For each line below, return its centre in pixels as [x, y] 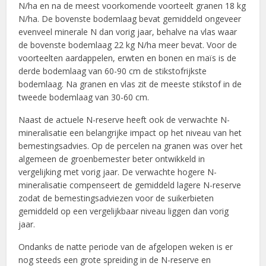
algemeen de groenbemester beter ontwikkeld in [112, 159]
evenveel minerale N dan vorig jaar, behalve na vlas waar [128, 32]
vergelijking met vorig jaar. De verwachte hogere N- [118, 172]
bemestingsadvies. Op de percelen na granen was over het [131, 146]
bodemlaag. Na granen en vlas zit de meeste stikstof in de [130, 84]
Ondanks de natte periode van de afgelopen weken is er [126, 247]
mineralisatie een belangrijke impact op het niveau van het [130, 133]
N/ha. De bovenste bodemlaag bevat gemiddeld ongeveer [130, 19]
